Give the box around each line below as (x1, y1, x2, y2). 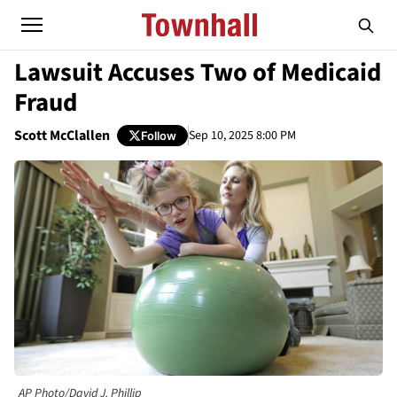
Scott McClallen (14, 126, 110, 145)
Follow (141, 128, 176, 143)
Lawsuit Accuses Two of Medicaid (14, 55, 381, 90)
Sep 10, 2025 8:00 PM (189, 126, 296, 144)
